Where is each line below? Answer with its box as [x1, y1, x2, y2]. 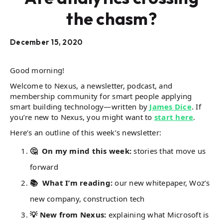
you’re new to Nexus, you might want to [10, 112, 154, 122]
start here [154, 112, 194, 122]
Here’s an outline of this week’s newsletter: [10, 127, 161, 137]
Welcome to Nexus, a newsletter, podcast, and [10, 81, 172, 91]
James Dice [149, 102, 192, 111]
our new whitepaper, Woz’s [112, 178, 210, 188]
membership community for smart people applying [10, 91, 192, 101]
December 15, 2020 [10, 37, 83, 47]
